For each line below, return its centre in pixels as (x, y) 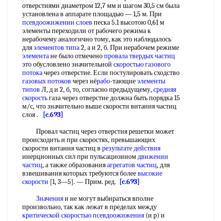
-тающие (124, 81)
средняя (165, 90)
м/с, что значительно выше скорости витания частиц (99, 106)
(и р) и (154, 215)
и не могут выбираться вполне (108, 199)
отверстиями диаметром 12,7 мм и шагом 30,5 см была (101, 6)
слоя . (33, 115)
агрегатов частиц (132, 165)
